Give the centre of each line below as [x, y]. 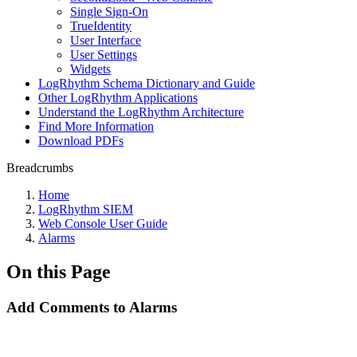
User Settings [104, 55]
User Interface [106, 40]
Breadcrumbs [40, 168]
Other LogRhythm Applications [118, 98]
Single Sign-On [109, 12]
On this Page [59, 271]
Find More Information [96, 126]
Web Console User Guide [103, 224]
